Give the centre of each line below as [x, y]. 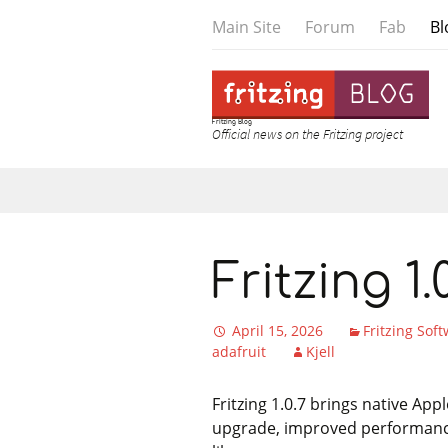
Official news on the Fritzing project [307, 134]
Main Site [246, 27]
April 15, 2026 [279, 330]
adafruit [239, 351]
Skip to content [189, 180]
